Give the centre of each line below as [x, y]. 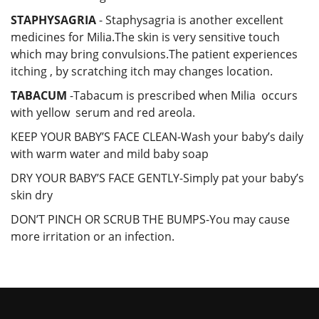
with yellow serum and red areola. [103, 112]
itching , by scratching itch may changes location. [142, 71]
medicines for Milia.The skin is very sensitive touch [145, 37]
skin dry [32, 195]
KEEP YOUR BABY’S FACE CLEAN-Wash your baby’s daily [157, 136]
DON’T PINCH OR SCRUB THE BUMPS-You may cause [150, 219]
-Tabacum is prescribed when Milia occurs [182, 95]
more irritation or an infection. [93, 236]
